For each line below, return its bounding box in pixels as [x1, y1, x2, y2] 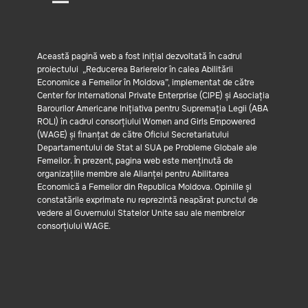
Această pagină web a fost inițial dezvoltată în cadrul [37, 51, 242, 62]
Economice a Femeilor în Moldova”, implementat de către [37, 77, 254, 88]
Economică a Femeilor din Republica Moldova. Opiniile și [37, 181, 252, 192]
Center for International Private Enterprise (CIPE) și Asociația [37, 90, 269, 101]
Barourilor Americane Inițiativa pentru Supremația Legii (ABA [37, 103, 268, 114]
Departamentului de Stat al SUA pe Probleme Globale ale [37, 142, 257, 153]
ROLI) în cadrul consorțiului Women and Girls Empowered [37, 116, 255, 127]
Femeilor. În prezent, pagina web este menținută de [37, 155, 233, 166]
